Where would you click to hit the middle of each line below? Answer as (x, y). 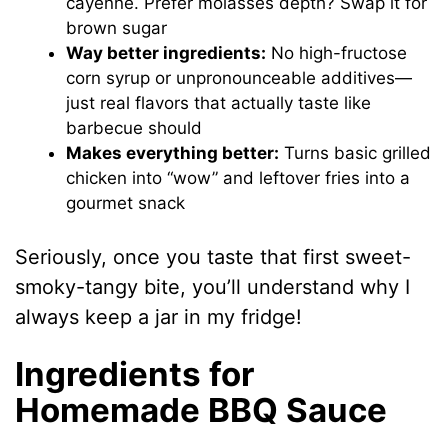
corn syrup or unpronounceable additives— (239, 78)
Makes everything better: (173, 153)
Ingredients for (135, 373)
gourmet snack (126, 203)
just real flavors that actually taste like (219, 103)
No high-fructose (337, 53)
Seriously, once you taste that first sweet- (213, 256)
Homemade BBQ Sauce (201, 409)
